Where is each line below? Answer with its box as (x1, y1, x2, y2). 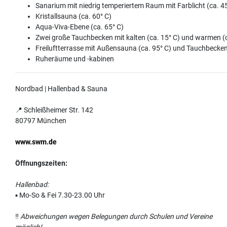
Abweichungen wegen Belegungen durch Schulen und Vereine (20, 212, 212, 220)
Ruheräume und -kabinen (35, 54, 114, 63)
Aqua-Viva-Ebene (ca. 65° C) (35, 22, 124, 31)
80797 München (15, 116, 66, 125)
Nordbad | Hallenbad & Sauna (15, 84, 110, 93)
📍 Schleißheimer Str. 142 (15, 105, 93, 114)
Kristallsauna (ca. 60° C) (35, 12, 111, 20)
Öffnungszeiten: (15, 159, 67, 167)
